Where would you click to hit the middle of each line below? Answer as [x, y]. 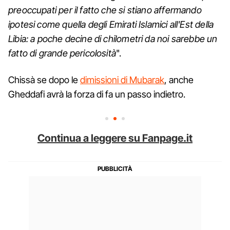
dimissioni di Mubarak [122, 80]
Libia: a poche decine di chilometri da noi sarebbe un [113, 39]
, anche [179, 80]
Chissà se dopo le [44, 80]
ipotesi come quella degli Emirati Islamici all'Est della [111, 24]
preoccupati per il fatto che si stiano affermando [105, 10]
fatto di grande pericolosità [62, 53]
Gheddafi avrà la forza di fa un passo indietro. [97, 94]
